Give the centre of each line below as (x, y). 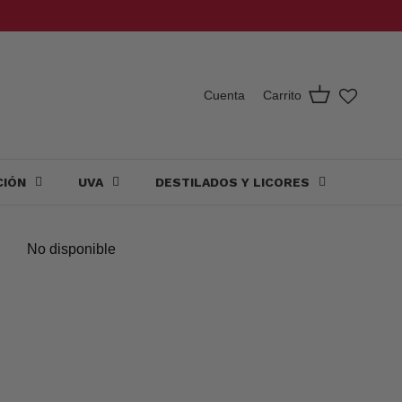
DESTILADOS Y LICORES (232, 183)
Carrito (282, 96)
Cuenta (224, 96)
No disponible (72, 249)
